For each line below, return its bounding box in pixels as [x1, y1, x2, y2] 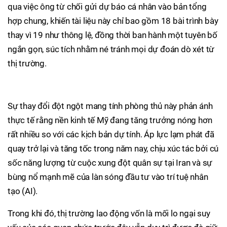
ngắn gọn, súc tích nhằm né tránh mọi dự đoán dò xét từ [8, 44, 215, 54]
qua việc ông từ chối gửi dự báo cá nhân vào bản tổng [8, 1, 207, 12]
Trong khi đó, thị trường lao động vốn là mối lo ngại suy [8, 208, 210, 218]
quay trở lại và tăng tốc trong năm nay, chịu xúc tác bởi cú [8, 143, 219, 154]
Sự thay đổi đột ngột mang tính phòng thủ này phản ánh [8, 100, 213, 111]
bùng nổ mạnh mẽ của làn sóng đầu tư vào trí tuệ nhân [8, 171, 208, 182]
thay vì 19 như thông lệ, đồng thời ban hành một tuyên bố [8, 29, 217, 40]
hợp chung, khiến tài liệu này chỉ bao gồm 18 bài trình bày [8, 15, 218, 26]
